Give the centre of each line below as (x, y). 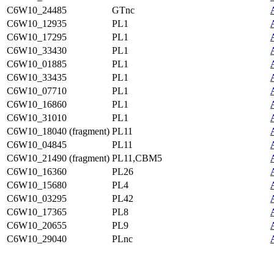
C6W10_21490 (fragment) (58, 158)
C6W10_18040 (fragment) (58, 131)
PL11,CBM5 (137, 158)
